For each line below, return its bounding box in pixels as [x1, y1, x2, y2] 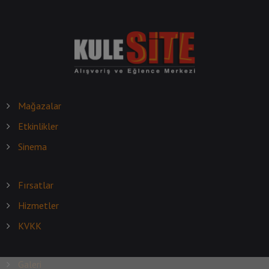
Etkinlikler [18, 120, 58, 133]
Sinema [18, 141, 47, 153]
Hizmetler [18, 199, 59, 212]
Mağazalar [18, 100, 61, 112]
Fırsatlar [18, 179, 53, 192]
